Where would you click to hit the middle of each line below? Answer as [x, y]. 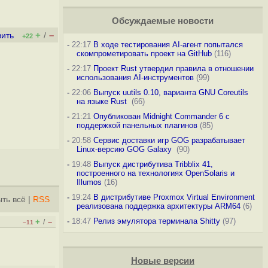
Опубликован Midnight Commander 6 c [161, 116]
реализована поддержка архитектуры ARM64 [158, 206]
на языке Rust [103, 101]
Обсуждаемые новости [162, 21]
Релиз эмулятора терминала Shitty [156, 221]
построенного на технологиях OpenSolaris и [155, 173]
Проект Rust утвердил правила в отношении [173, 68]
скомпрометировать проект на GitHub [144, 54]
